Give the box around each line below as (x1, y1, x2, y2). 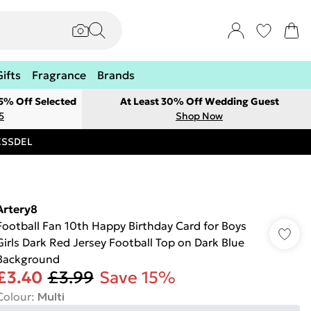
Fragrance (32, 68, 86, 82)
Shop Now (176, 110, 223, 122)
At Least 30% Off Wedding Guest (119, 95, 279, 108)
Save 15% (99, 267, 176, 288)
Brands (97, 68, 135, 82)
